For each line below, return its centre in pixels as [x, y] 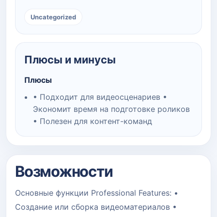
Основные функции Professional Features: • [97, 193]
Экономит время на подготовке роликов [111, 109]
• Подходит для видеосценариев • [100, 97]
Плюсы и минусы [70, 59]
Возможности [64, 171]
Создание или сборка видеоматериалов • [96, 207]
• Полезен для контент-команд [93, 121]
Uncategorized [53, 17]
